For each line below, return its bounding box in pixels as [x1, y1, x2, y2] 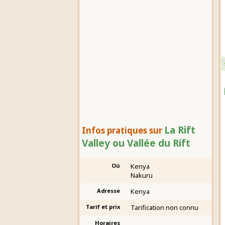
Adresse [97, 187, 120, 194]
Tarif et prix [86, 203, 120, 210]
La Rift [164, 124, 195, 137]
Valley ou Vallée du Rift [82, 137, 190, 150]
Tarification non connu [131, 203, 198, 212]
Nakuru [131, 171, 153, 180]
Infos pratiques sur [82, 125, 164, 136]
